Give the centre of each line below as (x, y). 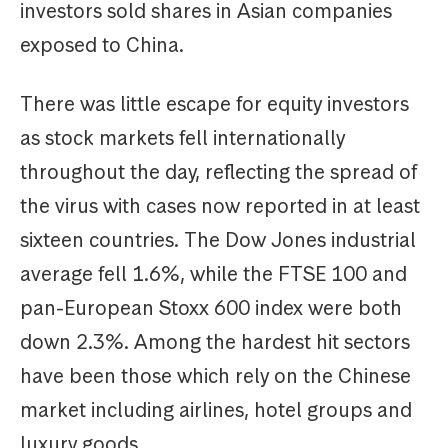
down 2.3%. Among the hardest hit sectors (215, 342)
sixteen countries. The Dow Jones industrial (218, 240)
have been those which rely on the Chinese (215, 376)
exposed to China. (102, 45)
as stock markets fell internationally (182, 138)
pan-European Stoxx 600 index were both (211, 308)
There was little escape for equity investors (214, 104)
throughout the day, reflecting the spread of (218, 172)
